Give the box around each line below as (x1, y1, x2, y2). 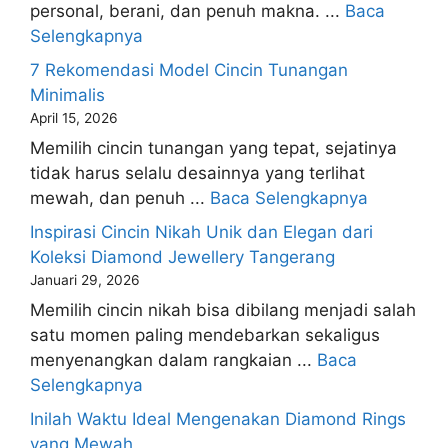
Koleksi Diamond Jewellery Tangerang (30, 246, 335, 267)
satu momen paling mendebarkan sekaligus (30, 325, 380, 346)
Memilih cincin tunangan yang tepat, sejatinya (30, 138, 397, 159)
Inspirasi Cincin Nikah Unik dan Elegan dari (30, 221, 373, 242)
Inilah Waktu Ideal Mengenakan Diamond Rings (30, 408, 406, 429)
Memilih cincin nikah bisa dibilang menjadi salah (30, 300, 416, 321)
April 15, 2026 (30, 109, 118, 126)
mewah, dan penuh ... (30, 188, 210, 209)
